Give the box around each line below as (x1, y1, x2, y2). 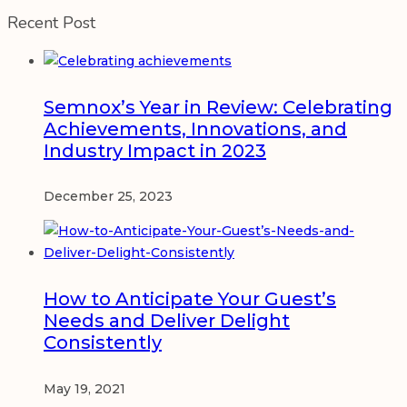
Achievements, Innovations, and (44, 117, 347, 140)
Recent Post (7, 12, 95, 35)
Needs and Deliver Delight (44, 310, 290, 333)
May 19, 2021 (44, 380, 125, 397)
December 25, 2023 (44, 188, 173, 205)
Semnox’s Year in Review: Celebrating (44, 95, 392, 118)
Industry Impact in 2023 (44, 139, 266, 162)
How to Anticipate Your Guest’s (44, 288, 336, 311)
